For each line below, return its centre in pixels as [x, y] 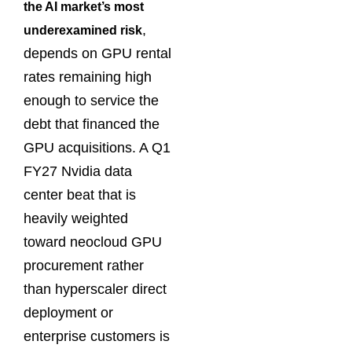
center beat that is [80, 195]
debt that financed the [92, 125]
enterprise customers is [97, 337]
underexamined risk [83, 31]
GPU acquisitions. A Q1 [97, 148]
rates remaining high [88, 77]
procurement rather [84, 266]
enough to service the [91, 101]
